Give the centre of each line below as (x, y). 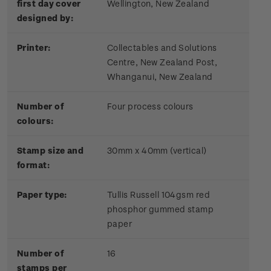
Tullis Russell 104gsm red (158, 195)
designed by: (46, 18)
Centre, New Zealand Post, (162, 62)
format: (34, 165)
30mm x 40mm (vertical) (157, 151)
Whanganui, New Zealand (160, 77)
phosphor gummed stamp (161, 209)
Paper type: (42, 195)
